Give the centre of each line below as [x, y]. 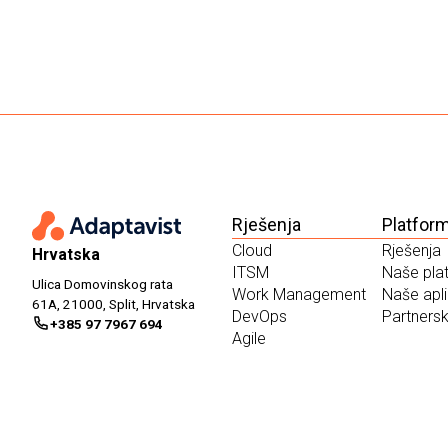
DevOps [259, 316]
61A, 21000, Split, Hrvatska [113, 304]
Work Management [299, 294]
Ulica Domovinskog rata [102, 284]
